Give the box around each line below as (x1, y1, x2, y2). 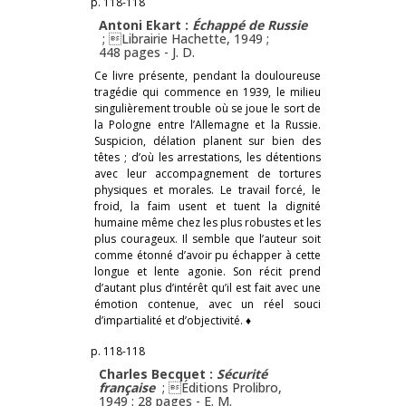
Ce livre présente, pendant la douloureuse (94, 67, 321, 83)
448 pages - (99, 43, 172, 61)
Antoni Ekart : (99, 15, 192, 34)
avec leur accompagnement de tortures (94, 165, 321, 181)
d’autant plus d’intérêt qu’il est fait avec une (94, 279, 321, 295)
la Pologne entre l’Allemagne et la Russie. (94, 116, 321, 132)
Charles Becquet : (99, 364, 217, 382)
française (99, 378, 155, 396)
